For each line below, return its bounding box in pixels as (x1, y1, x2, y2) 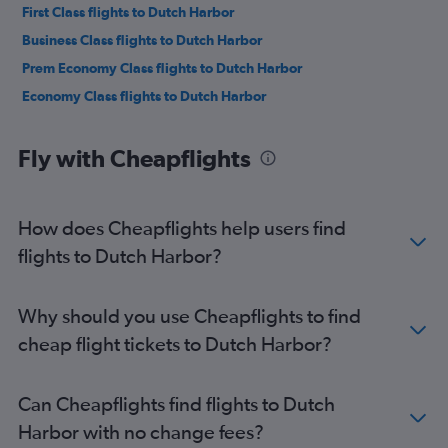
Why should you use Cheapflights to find (18, 304, 361, 327)
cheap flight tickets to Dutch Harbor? (18, 332, 332, 355)
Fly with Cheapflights (18, 144, 251, 172)
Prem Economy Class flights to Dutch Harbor (22, 60, 302, 76)
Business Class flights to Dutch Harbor (22, 32, 262, 48)
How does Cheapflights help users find (18, 216, 346, 239)
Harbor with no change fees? (18, 420, 264, 443)
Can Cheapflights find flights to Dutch (18, 392, 335, 415)
